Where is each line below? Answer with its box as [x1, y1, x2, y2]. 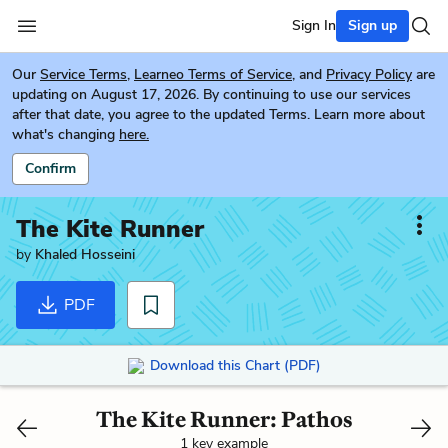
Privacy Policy [326, 65, 412, 84]
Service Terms [40, 65, 127, 84]
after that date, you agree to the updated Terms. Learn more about [12, 105, 425, 124]
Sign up [348, 16, 397, 35]
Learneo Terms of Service [134, 65, 292, 84]
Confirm [25, 159, 76, 178]
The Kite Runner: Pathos [95, 405, 353, 433]
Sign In [292, 16, 336, 35]
